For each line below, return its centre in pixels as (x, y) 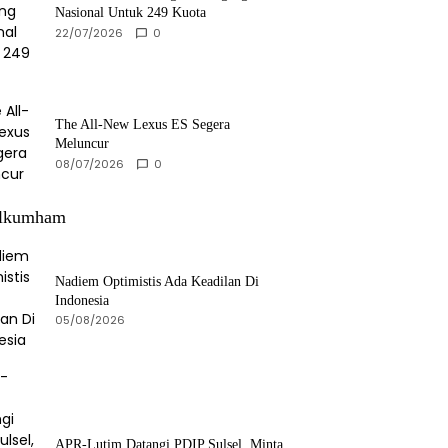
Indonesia (82, 300)
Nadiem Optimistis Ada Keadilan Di (157, 281)
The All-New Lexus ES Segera (142, 124)
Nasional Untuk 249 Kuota (130, 12)
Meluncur (82, 143)
